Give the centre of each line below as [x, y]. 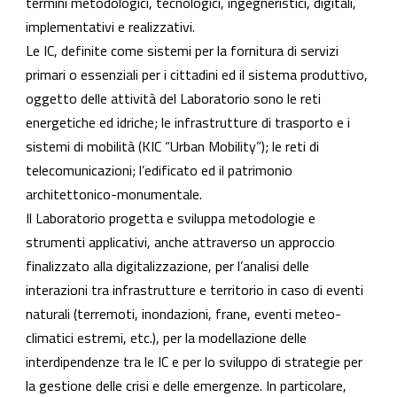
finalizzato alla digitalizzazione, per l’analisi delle [167, 266]
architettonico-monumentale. [114, 194]
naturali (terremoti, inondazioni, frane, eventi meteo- [183, 314]
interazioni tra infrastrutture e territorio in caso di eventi [195, 290]
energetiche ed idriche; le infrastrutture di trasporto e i [188, 122]
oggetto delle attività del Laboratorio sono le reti [173, 98]
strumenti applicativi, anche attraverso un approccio [180, 242]
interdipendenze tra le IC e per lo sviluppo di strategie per [194, 362]
